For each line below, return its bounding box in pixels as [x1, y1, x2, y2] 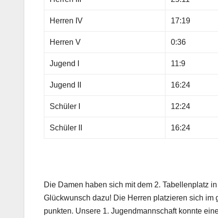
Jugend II [50, 81, 82, 90]
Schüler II [50, 124, 83, 132]
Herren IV [50, 17, 83, 25]
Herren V [50, 38, 81, 47]
